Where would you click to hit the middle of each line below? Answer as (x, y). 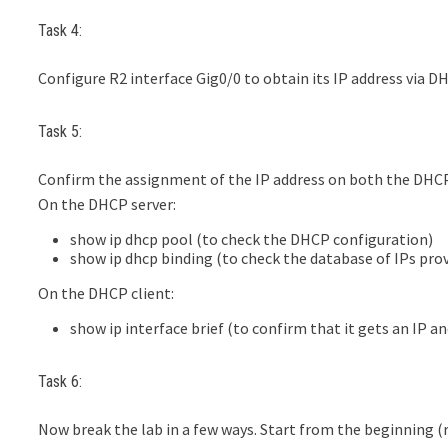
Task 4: (60, 31)
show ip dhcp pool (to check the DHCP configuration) (252, 239)
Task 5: (60, 131)
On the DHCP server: (107, 204)
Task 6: (60, 381)
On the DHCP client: (106, 293)
